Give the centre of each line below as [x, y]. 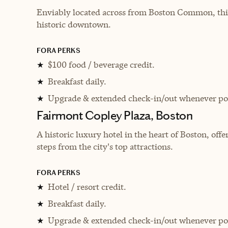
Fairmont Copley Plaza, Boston [115, 115]
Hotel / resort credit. [87, 187]
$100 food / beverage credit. [101, 64]
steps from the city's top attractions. [105, 146]
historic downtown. [74, 24]
